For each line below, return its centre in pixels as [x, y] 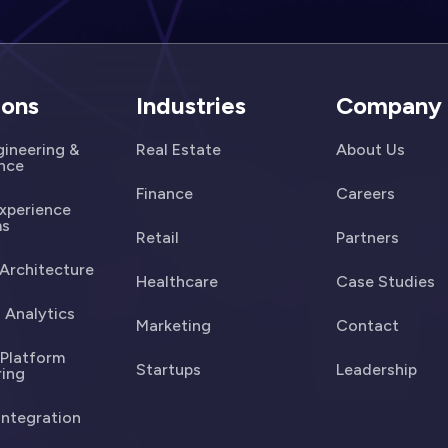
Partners [367, 237]
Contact [367, 325]
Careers [365, 193]
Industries [191, 105]
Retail [158, 237]
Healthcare [177, 281]
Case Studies [385, 281]
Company [388, 105]
